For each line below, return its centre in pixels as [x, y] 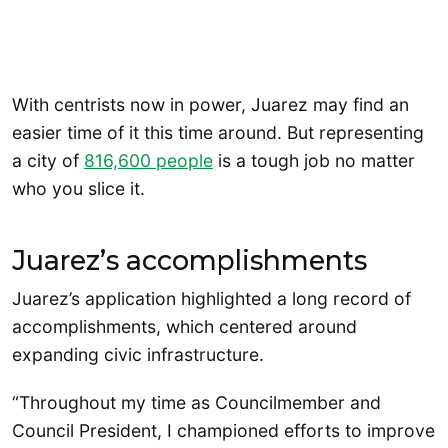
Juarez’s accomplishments [189, 261]
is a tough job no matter [314, 161]
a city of [48, 161]
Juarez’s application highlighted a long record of [211, 299]
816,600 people [148, 161]
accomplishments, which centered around [184, 327]
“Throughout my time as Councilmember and [196, 402]
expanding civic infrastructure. [138, 355]
